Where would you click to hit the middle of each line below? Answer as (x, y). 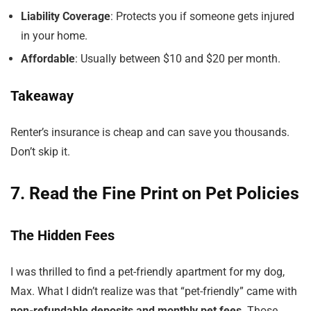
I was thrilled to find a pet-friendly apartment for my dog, (148, 272)
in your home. (54, 36)
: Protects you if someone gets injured (202, 16)
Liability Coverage (66, 16)
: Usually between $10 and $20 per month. (178, 59)
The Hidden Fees (62, 235)
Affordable (48, 59)
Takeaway (42, 96)
